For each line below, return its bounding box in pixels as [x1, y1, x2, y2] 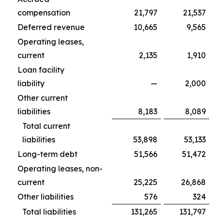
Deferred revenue [17, 22, 100, 32]
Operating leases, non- [17, 163, 103, 173]
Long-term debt [17, 149, 93, 159]
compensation [17, 7, 86, 17]
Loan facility [17, 64, 64, 75]
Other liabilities [17, 191, 89, 201]
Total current [22, 121, 70, 131]
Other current [17, 93, 68, 103]
